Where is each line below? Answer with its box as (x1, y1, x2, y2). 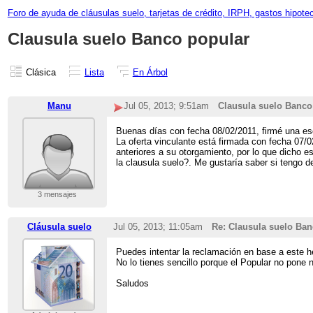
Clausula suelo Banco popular (7, 29, 249, 49)
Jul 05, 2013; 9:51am (123, 101, 209, 112)
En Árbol (132, 66, 168, 78)
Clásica (25, 66, 56, 78)
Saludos (116, 278, 150, 289)
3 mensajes (37, 190, 77, 199)
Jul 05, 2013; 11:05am (112, 221, 203, 233)
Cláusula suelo (27, 221, 92, 233)
